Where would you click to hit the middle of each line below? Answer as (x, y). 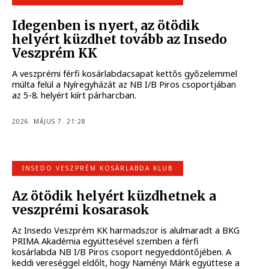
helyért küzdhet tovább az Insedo (120, 39)
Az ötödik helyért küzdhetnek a (114, 196)
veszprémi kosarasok (81, 210)
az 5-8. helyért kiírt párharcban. (74, 95)
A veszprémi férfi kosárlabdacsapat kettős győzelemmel (125, 74)
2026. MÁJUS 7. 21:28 (49, 121)
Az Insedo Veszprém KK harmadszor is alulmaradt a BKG (126, 231)
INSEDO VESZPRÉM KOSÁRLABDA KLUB (98, 168)
